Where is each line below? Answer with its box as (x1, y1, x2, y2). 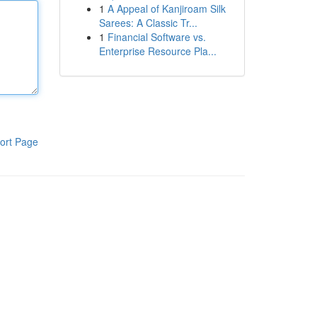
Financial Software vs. (107, 30, 206, 44)
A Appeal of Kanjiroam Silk (107, 1, 226, 16)
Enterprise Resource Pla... (98, 44, 217, 58)
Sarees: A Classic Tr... (98, 16, 197, 30)
